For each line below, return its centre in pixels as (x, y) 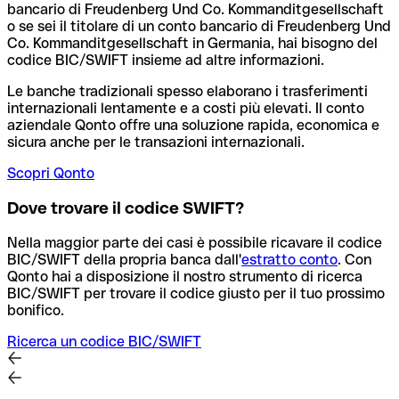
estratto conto (289, 259)
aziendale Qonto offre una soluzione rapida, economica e (193, 126)
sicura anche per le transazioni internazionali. (156, 142)
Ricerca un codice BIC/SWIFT (104, 341)
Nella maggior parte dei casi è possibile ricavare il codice (195, 242)
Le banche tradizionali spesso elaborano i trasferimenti (187, 92)
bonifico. (36, 310)
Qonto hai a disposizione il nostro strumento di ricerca (185, 276)
